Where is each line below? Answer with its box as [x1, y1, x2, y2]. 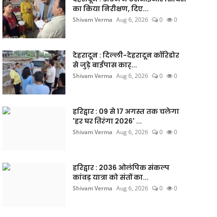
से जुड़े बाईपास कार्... [72, 60, 137, 70]
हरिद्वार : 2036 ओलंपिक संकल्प [72, 163, 170, 172]
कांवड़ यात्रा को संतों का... [72, 172, 149, 182]
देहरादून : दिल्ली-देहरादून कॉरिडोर [72, 50, 179, 60]
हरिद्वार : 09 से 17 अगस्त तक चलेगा [72, 107, 179, 116]
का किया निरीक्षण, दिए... [72, 4, 149, 14]
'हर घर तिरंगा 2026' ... [72, 116, 142, 126]
